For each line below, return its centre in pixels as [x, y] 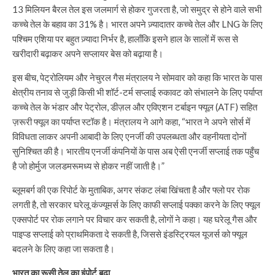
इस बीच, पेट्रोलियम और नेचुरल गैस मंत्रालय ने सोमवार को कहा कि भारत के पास [137, 77]
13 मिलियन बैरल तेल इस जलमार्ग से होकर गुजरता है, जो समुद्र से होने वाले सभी [137, 9]
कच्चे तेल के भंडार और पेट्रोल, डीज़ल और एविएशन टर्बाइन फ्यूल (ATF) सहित [135, 107]
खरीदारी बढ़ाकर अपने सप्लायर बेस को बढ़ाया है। [88, 53]
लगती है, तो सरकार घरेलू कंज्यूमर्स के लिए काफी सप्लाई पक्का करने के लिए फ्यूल [136, 204]
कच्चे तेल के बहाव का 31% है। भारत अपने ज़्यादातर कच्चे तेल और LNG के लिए [137, 24]
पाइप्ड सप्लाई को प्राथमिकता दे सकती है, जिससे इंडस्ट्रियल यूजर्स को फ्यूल [130, 234]
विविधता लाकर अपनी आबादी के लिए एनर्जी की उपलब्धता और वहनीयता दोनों [129, 136]
